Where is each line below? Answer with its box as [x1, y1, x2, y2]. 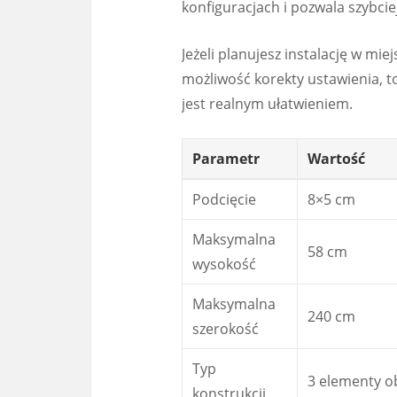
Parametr [192, 149, 261, 169]
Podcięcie [192, 190, 257, 210]
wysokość [192, 254, 257, 275]
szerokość [192, 319, 260, 339]
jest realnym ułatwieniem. [182, 94, 353, 114]
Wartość [307, 149, 366, 169]
